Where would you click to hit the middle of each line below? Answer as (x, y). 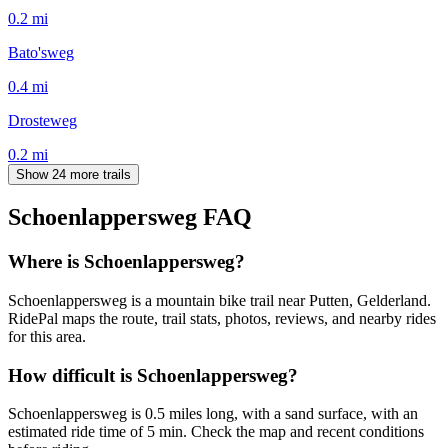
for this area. (47, 337)
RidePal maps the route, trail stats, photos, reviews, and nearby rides (222, 319)
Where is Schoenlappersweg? (126, 262)
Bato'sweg (41, 52)
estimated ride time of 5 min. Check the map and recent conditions (216, 432)
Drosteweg (42, 120)
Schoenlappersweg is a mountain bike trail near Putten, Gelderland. (219, 301)
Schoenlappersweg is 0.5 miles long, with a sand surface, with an (213, 414)
